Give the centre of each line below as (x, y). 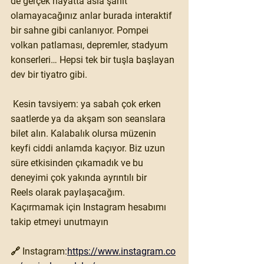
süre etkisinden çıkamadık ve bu (78, 163)
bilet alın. (29, 133)
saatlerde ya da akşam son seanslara (89, 118)
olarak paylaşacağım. (80, 192)
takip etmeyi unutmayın (60, 222)
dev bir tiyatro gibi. (49, 74)
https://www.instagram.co (121, 251)
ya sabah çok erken (122, 104)
